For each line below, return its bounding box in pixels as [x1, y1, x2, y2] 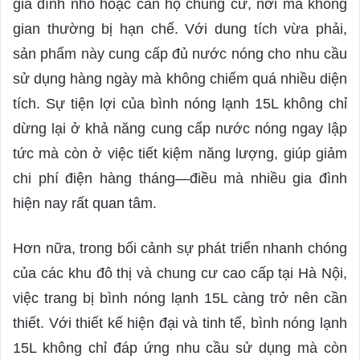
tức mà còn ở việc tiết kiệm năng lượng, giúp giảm [13, 145, 347, 162]
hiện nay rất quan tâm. [13, 195, 157, 212]
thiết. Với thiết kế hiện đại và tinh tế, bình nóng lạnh [13, 315, 347, 332]
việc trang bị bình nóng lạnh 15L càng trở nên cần [13, 290, 347, 307]
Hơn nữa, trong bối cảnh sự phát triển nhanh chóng [13, 240, 347, 257]
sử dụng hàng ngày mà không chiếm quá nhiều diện [13, 71, 347, 88]
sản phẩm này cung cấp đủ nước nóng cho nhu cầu [13, 46, 347, 63]
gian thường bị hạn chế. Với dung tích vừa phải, [13, 21, 347, 38]
